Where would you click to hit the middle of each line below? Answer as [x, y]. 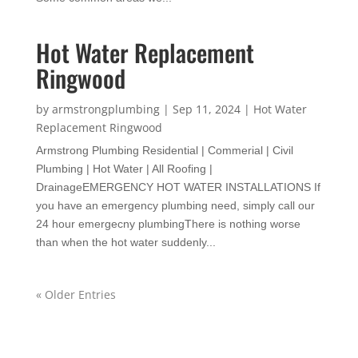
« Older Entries [76, 294]
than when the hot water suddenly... [125, 242]
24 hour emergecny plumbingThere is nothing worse [168, 223]
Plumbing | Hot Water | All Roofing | [124, 168]
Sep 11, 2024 [206, 109]
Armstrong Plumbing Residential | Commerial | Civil [164, 150]
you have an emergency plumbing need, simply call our [175, 205]
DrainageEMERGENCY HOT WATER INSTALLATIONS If [178, 187]
